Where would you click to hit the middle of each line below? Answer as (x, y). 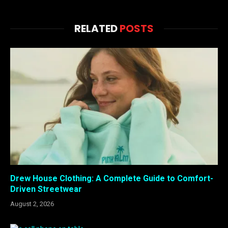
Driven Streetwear (46, 189)
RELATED (97, 29)
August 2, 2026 (32, 204)
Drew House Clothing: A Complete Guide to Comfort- (112, 178)
